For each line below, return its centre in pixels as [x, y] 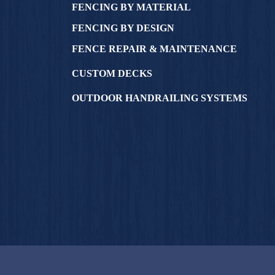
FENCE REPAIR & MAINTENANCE [154, 49]
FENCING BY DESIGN [123, 28]
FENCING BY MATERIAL [131, 7]
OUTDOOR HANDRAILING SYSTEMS [160, 98]
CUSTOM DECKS [112, 73]
